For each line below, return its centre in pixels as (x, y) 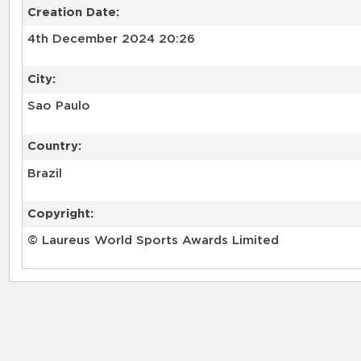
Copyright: (60, 214)
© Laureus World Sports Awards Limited (153, 241)
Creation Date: (73, 12)
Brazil (44, 173)
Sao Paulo (58, 106)
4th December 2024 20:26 (111, 39)
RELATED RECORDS (108, 282)
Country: (54, 147)
